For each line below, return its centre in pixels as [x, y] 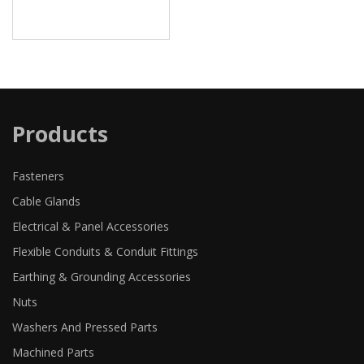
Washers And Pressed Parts [85, 327]
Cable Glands [46, 201]
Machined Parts [53, 353]
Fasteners [38, 176]
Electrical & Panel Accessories [91, 227]
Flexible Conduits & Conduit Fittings [105, 252]
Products [60, 134]
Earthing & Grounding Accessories [102, 277]
